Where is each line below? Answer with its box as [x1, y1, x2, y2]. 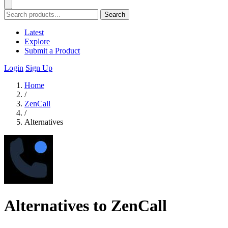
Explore [24, 37, 50, 46]
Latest [24, 28, 44, 37]
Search [104, 11, 125, 18]
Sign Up [25, 64, 52, 72]
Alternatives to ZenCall [4, 196, 167, 215]
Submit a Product [24, 46, 80, 55]
